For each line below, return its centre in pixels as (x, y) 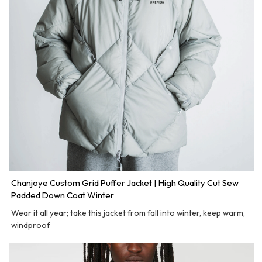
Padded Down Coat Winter (63, 195)
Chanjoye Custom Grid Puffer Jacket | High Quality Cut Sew (125, 182)
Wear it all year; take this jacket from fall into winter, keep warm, (128, 213)
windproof (31, 225)
